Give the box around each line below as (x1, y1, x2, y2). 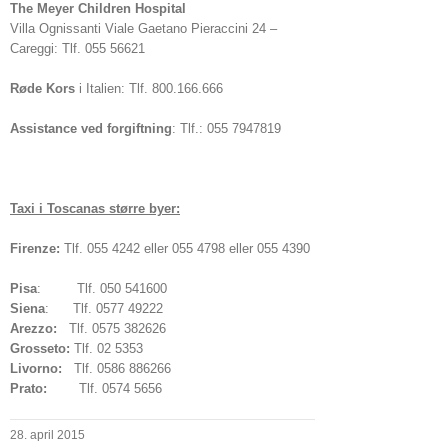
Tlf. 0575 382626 (57, 321, 166, 336)
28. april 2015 (10, 428, 85, 442)
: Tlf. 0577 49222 (45, 301, 163, 316)
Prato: (10, 381, 47, 396)
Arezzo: (10, 321, 57, 336)
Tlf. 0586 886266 (62, 361, 171, 376)
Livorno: (10, 361, 62, 376)
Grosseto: (10, 341, 70, 356)
